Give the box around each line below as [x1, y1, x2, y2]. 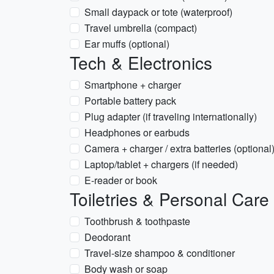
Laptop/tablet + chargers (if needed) [84, 157, 238, 171]
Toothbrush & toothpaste [84, 214, 190, 228]
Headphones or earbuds [84, 125, 190, 139]
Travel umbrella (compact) [84, 21, 197, 35]
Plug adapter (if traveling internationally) [84, 109, 257, 124]
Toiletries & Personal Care [70, 187, 269, 211]
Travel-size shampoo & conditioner [84, 246, 235, 260]
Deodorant [84, 230, 130, 244]
